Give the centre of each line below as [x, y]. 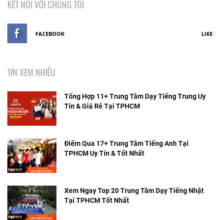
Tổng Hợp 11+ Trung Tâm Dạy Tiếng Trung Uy [135, 96]
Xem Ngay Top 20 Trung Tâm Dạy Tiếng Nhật [134, 190]
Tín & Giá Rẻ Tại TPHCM [102, 106]
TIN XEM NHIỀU [31, 72]
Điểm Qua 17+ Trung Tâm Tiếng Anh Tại [126, 143]
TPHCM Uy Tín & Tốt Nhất [104, 153]
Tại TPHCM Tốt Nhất [97, 200]
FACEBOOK [50, 33]
